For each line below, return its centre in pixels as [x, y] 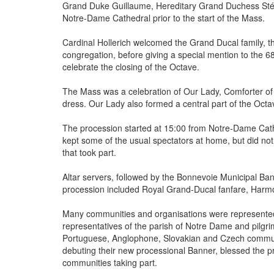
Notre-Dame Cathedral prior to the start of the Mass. [164, 18]
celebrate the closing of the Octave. [131, 67]
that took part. [89, 153]
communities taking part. [110, 263]
